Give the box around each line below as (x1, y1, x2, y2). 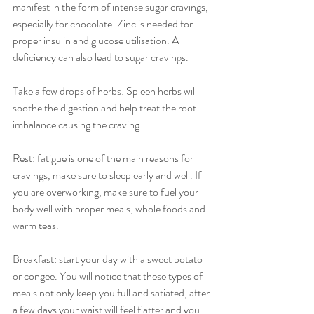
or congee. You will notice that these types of (13, 267, 205, 284)
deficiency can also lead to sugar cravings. (13, 48, 189, 65)
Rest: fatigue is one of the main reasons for (13, 149, 196, 166)
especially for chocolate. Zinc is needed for (13, 15, 195, 32)
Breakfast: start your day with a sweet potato (13, 250, 205, 267)
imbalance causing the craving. (13, 116, 144, 132)
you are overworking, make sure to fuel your (13, 183, 200, 200)
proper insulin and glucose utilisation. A (13, 32, 181, 48)
